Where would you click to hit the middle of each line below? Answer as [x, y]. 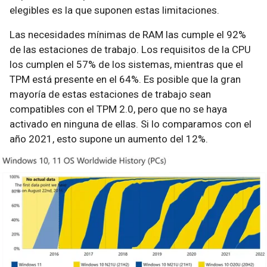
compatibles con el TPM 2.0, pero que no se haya [118, 109]
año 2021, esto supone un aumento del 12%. [109, 139]
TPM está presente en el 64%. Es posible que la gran [125, 79]
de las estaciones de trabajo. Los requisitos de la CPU [130, 49]
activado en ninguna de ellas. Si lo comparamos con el [131, 124]
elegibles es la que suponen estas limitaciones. [114, 10]
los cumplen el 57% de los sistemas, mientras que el [126, 64]
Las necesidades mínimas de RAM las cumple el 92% [128, 35]
